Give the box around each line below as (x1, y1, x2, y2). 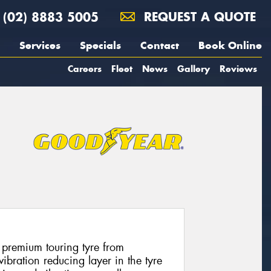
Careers (68, 63, 102, 74)
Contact (140, 39, 179, 52)
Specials (80, 39, 121, 52)
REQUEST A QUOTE (140, 9, 256, 24)
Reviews (220, 63, 257, 74)
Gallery (177, 63, 210, 74)
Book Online (198, 39, 262, 52)
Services (19, 39, 60, 52)
